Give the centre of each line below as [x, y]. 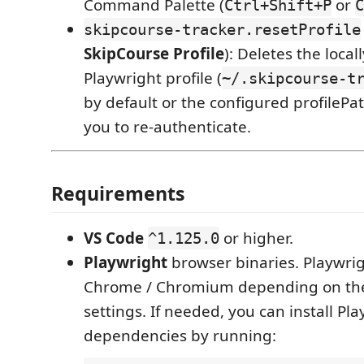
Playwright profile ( [153, 78]
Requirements [118, 193]
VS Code [114, 238]
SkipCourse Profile [154, 54]
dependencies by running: [180, 335]
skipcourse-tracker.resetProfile [222, 30]
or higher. [256, 238]
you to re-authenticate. [167, 127]
